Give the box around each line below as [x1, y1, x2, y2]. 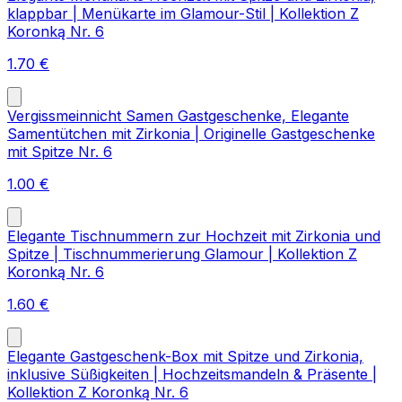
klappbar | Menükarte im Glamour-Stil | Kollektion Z [7, 4, 359, 23]
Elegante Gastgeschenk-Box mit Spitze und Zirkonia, [7, 347, 363, 366]
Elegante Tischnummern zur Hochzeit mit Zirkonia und [7, 227, 380, 246]
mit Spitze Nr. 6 [7, 143, 112, 162]
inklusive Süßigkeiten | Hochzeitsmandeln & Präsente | [7, 365, 377, 384]
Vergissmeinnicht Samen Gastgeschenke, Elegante [7, 107, 349, 126]
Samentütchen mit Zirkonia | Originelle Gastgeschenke [7, 125, 375, 144]
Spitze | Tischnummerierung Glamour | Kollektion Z [7, 245, 357, 264]
